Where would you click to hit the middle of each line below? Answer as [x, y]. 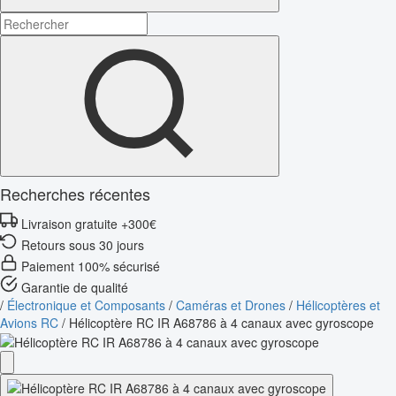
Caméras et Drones [231, 305]
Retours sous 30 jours [83, 244]
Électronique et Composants [86, 305]
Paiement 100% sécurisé [91, 266]
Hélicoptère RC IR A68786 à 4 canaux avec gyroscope [221, 322]
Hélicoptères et [338, 305]
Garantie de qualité [75, 287]
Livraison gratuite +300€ [89, 223]
